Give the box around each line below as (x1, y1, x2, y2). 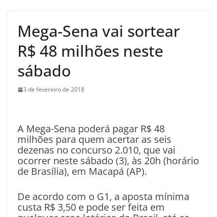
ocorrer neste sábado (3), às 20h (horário (17, 154, 199, 168)
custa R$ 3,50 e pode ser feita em (17, 201, 165, 214)
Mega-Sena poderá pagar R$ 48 (26, 122, 165, 136)
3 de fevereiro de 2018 (23, 85, 84, 94)
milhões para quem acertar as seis (17, 133, 171, 146)
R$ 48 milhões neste (17, 40, 163, 62)
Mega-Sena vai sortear (17, 20, 180, 42)
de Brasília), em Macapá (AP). (17, 165, 147, 178)
